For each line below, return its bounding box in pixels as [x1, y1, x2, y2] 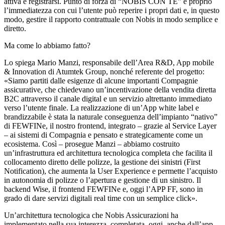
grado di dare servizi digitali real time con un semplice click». [4, 193, 197, 202]
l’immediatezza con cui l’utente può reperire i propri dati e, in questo [4, 6, 219, 15]
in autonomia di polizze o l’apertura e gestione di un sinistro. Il [4, 175, 201, 184]
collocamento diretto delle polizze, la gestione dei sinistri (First [4, 157, 200, 166]
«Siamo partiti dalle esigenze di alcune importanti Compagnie [4, 76, 198, 85]
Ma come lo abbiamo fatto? [4, 41, 90, 50]
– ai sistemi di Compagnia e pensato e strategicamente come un [4, 130, 203, 139]
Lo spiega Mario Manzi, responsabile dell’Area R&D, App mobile [4, 58, 214, 67]
